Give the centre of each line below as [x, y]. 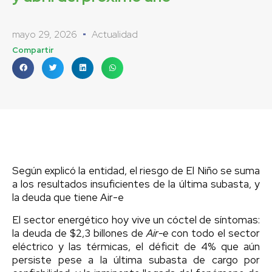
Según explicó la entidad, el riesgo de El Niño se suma [136, 171]
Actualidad [115, 35]
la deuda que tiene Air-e [68, 198]
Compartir [33, 50]
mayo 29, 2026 [45, 35]
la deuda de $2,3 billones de [79, 233]
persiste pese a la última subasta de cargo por [136, 260]
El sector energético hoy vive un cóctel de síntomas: [136, 220]
